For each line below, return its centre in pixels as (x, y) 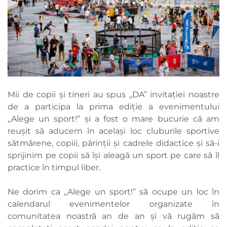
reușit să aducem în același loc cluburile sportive (113, 131)
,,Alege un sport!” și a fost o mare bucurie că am (113, 119)
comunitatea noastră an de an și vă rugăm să (113, 216)
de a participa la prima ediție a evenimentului (113, 107)
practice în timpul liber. (54, 168)
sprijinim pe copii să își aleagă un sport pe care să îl (113, 156)
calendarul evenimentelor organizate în (113, 204)
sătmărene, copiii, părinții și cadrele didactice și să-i (113, 143)
